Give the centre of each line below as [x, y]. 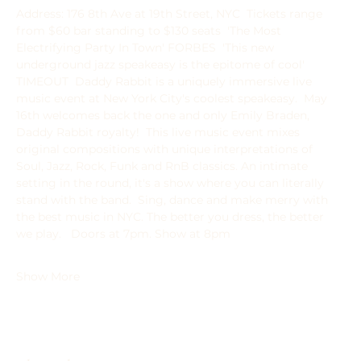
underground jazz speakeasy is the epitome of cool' [162, 64]
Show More [48, 276]
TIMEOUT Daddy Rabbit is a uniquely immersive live [166, 81]
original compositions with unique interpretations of [166, 149]
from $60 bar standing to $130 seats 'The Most [150, 31]
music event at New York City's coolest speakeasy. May [173, 98]
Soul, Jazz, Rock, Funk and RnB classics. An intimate [164, 166]
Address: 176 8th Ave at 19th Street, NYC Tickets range [171, 14]
